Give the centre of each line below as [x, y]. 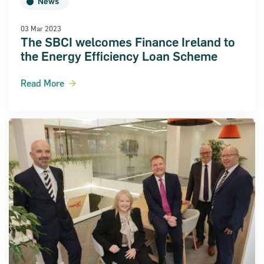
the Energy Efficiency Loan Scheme [119, 57]
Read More [42, 83]
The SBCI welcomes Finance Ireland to [128, 42]
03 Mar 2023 [41, 29]
